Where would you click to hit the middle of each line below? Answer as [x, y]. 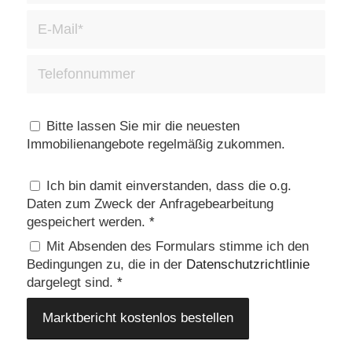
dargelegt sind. [71, 283]
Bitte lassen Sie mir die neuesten [143, 126]
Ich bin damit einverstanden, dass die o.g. [169, 186]
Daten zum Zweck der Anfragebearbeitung [150, 204]
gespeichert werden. [88, 222]
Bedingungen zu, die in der [106, 265]
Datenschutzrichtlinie [247, 265]
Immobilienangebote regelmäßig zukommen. [156, 145]
